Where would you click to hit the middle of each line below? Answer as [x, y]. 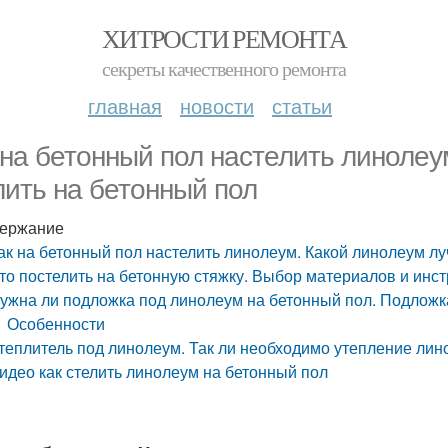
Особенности [56, 323]
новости [217, 105]
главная [125, 105]
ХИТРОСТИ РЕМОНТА [224, 38]
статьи [302, 105]
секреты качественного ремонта [224, 68]
